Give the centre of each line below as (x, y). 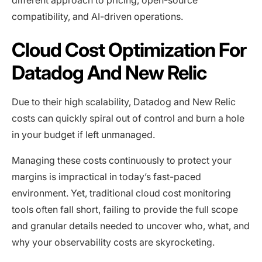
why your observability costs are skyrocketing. (113, 242)
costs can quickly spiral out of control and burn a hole (128, 118)
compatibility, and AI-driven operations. (97, 16)
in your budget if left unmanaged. (83, 134)
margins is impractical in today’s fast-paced (106, 176)
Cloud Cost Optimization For (129, 49)
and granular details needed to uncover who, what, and (131, 225)
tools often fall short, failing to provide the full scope (125, 209)
